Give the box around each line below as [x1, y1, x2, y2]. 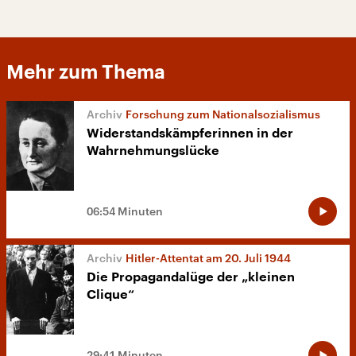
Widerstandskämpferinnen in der [87, 127, 293, 140]
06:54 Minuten [87, 204, 163, 219]
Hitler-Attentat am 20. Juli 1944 [126, 251, 291, 265]
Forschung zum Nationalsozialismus [126, 107, 320, 121]
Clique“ [87, 288, 134, 302]
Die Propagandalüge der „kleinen [87, 271, 295, 284]
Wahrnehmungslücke [87, 145, 219, 157]
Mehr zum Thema [6, 63, 165, 82]
